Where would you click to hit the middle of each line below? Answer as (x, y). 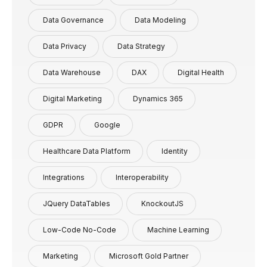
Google (107, 125)
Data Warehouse (72, 72)
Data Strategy (141, 46)
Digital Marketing (72, 98)
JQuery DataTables (77, 203)
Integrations (64, 177)
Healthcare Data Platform (87, 151)
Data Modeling (160, 20)
